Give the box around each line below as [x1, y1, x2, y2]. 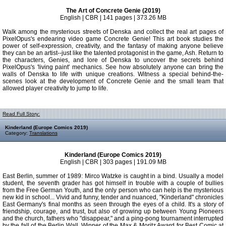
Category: [5, 130, 29, 136]
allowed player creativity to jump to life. [3, 85, 108, 92]
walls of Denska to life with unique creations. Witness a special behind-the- [3, 71, 223, 78]
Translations [29, 130, 58, 136]
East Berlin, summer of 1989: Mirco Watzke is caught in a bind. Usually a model [3, 173, 223, 180]
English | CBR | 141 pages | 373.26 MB [60, 14, 166, 21]
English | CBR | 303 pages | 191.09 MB [60, 158, 166, 165]
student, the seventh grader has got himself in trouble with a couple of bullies [3, 180, 223, 187]
